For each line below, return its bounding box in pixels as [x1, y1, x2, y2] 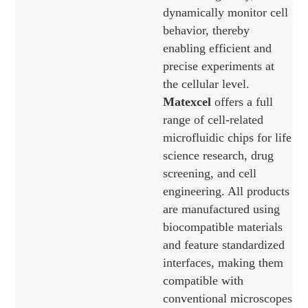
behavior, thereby [163, 23, 250, 38]
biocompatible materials [163, 220, 283, 234]
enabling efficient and [163, 41, 272, 56]
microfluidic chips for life [163, 131, 292, 145]
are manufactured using [163, 202, 280, 217]
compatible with [163, 274, 244, 288]
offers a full [211, 95, 274, 109]
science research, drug [163, 148, 274, 163]
